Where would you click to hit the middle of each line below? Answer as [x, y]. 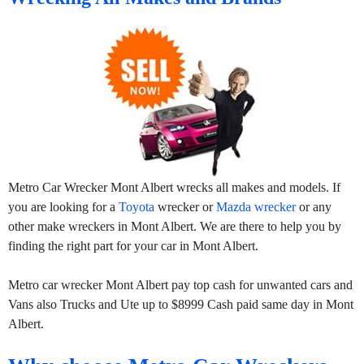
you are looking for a [63, 206]
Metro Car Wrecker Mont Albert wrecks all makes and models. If [174, 187]
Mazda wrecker [256, 206]
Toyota [136, 206]
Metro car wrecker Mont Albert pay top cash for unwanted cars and [180, 284]
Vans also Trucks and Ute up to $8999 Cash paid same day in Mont [181, 304]
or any [314, 206]
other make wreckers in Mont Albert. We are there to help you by [175, 226]
